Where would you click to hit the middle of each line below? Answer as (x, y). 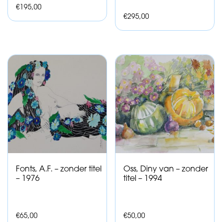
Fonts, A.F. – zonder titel (59, 170)
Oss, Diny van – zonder (166, 170)
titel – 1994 (143, 179)
